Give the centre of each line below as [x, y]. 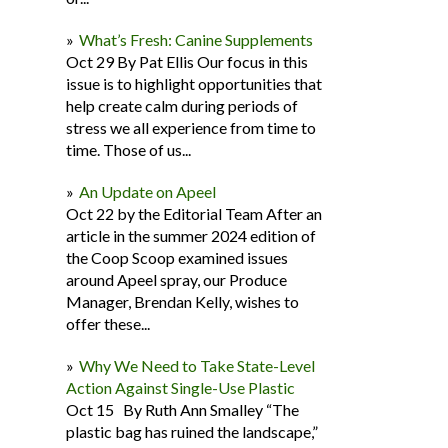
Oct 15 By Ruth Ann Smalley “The [182, 409]
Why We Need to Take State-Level [197, 365]
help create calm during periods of [182, 105]
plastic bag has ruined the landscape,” [192, 431]
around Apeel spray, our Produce [176, 279]
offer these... [108, 323]
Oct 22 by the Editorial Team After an [194, 213]
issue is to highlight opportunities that [194, 83]
